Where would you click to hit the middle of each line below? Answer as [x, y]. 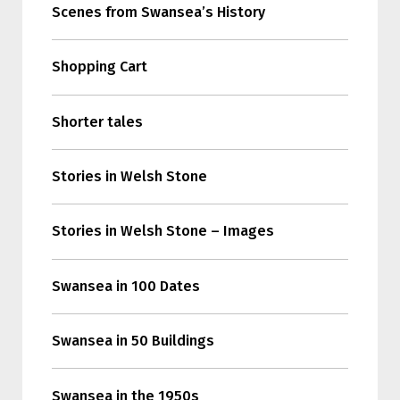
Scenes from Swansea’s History [158, 12]
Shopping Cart [99, 67]
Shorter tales [97, 121]
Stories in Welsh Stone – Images [162, 231]
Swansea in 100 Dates [125, 286]
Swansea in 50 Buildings [133, 341]
